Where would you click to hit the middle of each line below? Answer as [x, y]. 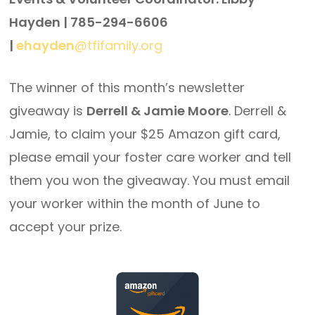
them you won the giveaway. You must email [150, 180]
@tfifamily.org [119, 45]
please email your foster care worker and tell [150, 157]
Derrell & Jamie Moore [158, 111]
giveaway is [48, 111]
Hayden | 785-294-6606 [89, 22]
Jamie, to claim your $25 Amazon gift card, [145, 134]
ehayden [46, 45]
